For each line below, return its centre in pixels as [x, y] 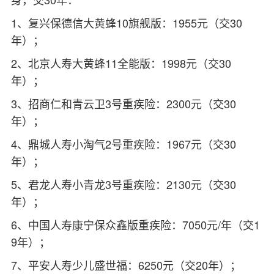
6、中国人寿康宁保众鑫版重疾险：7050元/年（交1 [135, 224]
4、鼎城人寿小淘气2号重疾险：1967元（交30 [123, 143]
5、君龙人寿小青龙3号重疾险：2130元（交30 [123, 184]
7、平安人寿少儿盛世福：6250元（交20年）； [126, 265]
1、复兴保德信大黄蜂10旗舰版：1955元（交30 [126, 22]
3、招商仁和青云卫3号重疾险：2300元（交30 [123, 103]
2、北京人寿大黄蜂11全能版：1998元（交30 [121, 63]
